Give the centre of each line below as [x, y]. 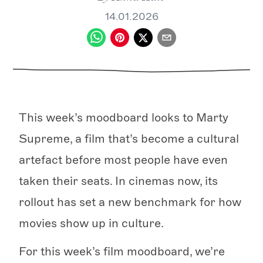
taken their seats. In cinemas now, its [118, 181]
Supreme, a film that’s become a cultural [129, 139]
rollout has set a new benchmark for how [130, 202]
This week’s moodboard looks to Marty [124, 118]
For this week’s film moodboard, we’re [122, 252]
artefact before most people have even [123, 160]
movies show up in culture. [91, 223]
